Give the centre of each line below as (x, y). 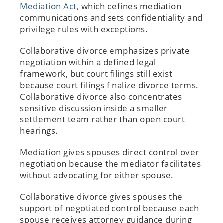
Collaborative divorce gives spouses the (101, 196)
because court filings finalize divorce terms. (109, 85)
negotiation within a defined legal (88, 62)
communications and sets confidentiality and (111, 17)
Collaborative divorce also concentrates (101, 96)
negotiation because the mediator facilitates (110, 163)
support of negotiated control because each (109, 208)
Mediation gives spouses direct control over (110, 152)
